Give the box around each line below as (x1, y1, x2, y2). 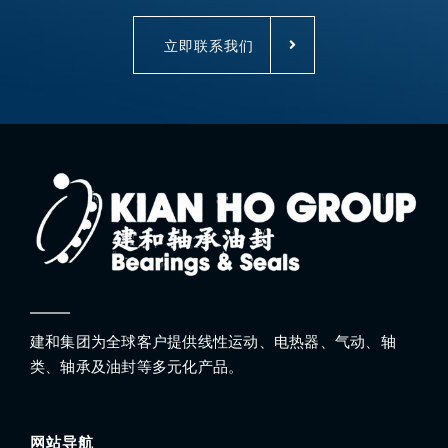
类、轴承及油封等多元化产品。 (29, 356, 244, 376)
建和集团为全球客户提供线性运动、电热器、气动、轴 (29, 331, 396, 351)
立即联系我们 (164, 35, 254, 54)
